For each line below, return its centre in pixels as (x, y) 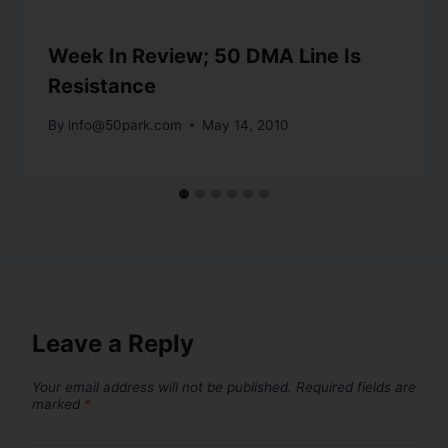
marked (58, 403)
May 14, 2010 (246, 124)
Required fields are (356, 386)
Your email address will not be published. (162, 386)
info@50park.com (125, 124)
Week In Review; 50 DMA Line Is (204, 56)
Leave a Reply (113, 343)
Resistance (102, 86)
